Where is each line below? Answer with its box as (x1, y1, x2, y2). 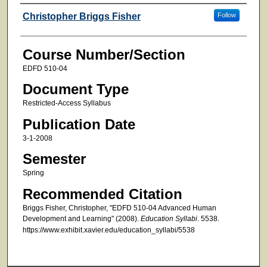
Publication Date (22, 116, 135, 132)
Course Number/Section (22, 46, 185, 63)
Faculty (20, 7, 66, 23)
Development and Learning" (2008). (22, 214, 141, 223)
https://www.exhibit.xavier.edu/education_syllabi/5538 (22, 225, 195, 234)
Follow (217, 11, 236, 18)
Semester (22, 151, 86, 167)
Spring (22, 169, 44, 178)
